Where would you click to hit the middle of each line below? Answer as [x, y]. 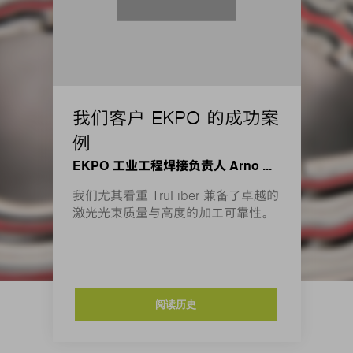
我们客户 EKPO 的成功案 [175, 118]
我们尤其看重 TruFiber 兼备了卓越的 [175, 195]
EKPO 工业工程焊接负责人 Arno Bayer [267, 165]
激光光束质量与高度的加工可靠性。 [173, 213]
